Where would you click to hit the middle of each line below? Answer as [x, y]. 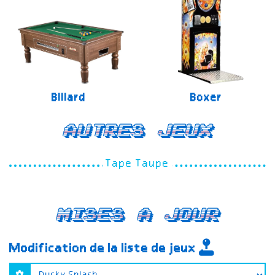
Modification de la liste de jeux [104, 249]
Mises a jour [137, 215]
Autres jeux [137, 130]
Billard [69, 98]
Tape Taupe [137, 164]
